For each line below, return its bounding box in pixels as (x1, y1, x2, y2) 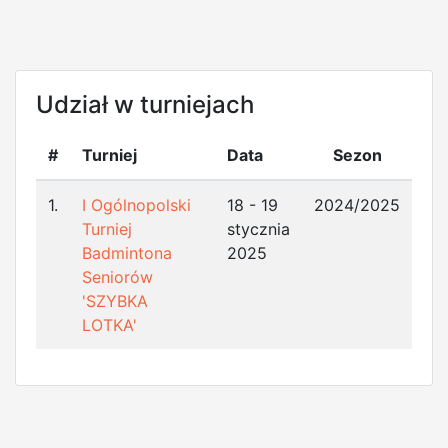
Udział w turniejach (36, 90, 254, 120)
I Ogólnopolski (82, 195, 191, 216)
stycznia (227, 219, 290, 240)
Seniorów (82, 267, 153, 288)
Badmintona (82, 243, 172, 264)
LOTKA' (82, 315, 137, 336)
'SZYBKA (82, 291, 148, 312)
